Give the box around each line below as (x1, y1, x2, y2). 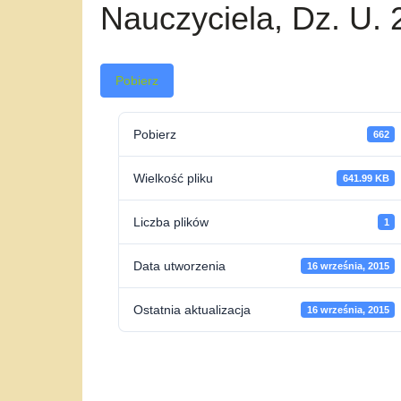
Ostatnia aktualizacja (133, 303, 251, 317)
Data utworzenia (133, 259, 226, 273)
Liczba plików (133, 215, 209, 229)
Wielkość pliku (133, 171, 213, 185)
